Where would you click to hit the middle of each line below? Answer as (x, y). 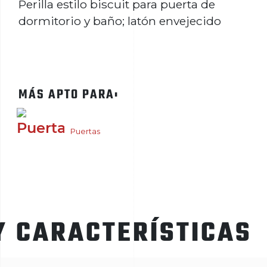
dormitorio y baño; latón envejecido (119, 21)
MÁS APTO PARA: (68, 94)
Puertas (85, 132)
